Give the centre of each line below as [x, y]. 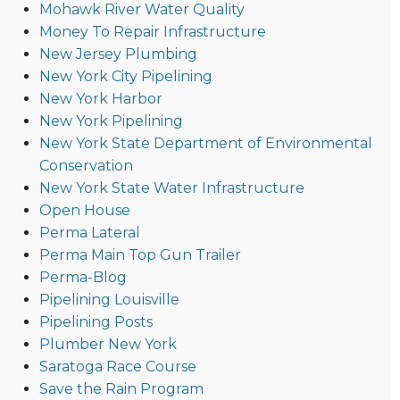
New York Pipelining [111, 121]
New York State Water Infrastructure [171, 188]
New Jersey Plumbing [118, 54]
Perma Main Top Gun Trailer [140, 255]
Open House [84, 211]
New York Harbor [100, 99]
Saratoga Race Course [117, 367]
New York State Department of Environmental [205, 144]
